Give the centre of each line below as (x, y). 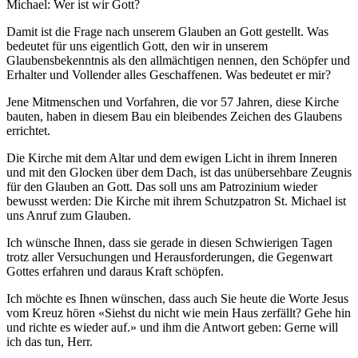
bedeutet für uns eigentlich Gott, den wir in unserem (137, 46)
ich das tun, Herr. (50, 342)
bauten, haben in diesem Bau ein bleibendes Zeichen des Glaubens (174, 116)
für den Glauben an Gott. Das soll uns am (113, 187)
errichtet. (28, 131)
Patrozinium (249, 187)
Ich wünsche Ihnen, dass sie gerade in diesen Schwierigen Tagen (169, 243)
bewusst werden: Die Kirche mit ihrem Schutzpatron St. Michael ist (176, 201)
